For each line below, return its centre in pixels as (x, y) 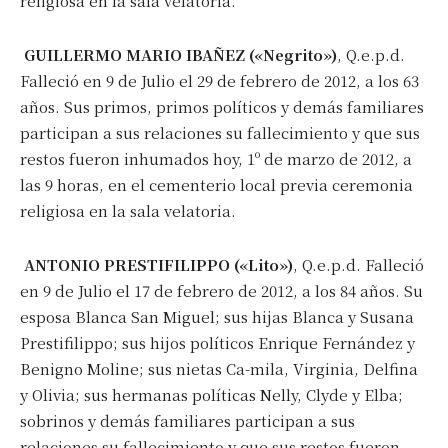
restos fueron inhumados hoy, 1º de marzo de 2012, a (216, 158)
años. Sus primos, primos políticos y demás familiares (222, 106)
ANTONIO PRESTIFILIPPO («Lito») (158, 264)
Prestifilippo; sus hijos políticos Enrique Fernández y (217, 342)
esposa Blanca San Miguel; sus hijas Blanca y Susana (217, 316)
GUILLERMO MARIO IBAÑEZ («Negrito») (180, 54)
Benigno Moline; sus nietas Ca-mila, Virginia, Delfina (219, 368)
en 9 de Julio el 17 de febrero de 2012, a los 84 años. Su (221, 290)
